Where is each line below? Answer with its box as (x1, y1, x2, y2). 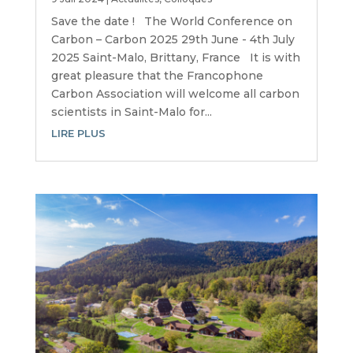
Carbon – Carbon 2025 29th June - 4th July (50, 32, 295, 47)
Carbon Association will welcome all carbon (50, 87, 299, 102)
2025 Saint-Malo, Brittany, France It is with (50, 50, 300, 65)
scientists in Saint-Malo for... (50, 105, 212, 120)
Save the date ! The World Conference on (50, 14, 292, 29)
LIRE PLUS (50, 127, 106, 140)
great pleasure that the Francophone (50, 69, 263, 84)
